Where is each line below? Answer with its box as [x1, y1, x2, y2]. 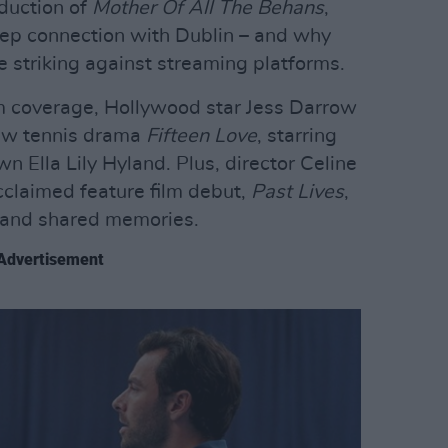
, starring [257, 125, 337, 146]
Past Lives [251, 181, 344, 202]
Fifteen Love [146, 125, 257, 146]
